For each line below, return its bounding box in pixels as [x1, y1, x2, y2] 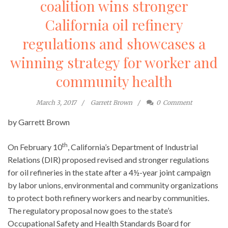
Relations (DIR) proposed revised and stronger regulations [8, 154, 209, 164]
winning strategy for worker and [10, 52, 218, 72]
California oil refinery [45, 15, 183, 34]
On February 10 [8, 141, 62, 152]
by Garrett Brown [8, 117, 70, 127]
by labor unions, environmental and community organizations [8, 180, 218, 190]
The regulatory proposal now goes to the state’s [8, 205, 173, 215]
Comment [162, 98, 192, 106]
